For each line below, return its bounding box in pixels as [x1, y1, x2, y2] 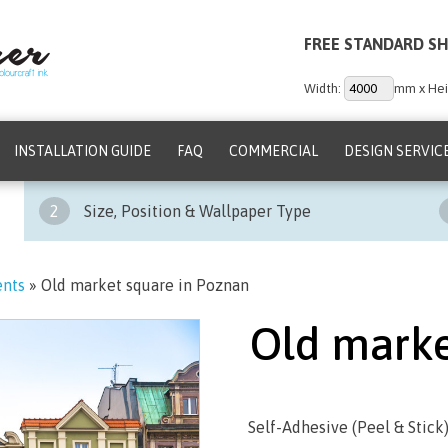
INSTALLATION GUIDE [14, 143, 151, 159]
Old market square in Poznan [41, 276, 249, 294]
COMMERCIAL [229, 143, 318, 159]
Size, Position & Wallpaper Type [79, 202, 311, 220]
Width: [304, 81, 344, 96]
